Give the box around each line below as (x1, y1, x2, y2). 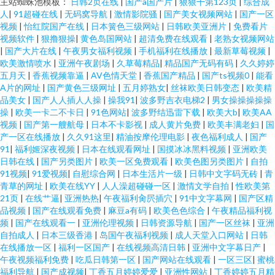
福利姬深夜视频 (15, 144, 77, 154)
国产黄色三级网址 (47, 82, 118, 93)
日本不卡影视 (91, 119, 144, 130)
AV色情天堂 (91, 70, 139, 80)
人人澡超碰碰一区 (102, 180, 172, 191)
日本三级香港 (41, 230, 95, 240)
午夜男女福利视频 (63, 45, 134, 56)
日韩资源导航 (141, 217, 194, 228)
